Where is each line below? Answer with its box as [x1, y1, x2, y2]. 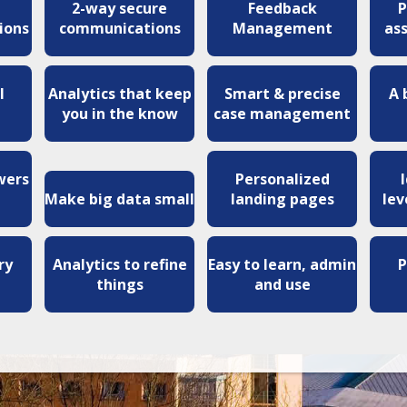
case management [213, 103, 352, 124]
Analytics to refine [52, 253, 187, 274]
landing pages [230, 188, 334, 209]
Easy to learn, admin [208, 253, 357, 274]
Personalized [234, 168, 330, 189]
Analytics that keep [47, 83, 192, 104]
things [95, 273, 144, 294]
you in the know [61, 103, 178, 124]
